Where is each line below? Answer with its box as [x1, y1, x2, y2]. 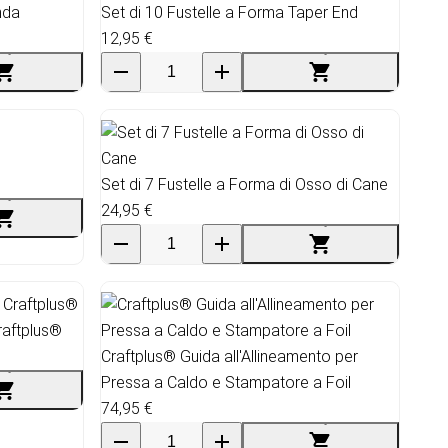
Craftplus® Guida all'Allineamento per [101, 346, 358, 366]
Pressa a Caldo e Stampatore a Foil [101, 372, 351, 392]
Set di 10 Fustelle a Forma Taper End [101, 2, 358, 22]
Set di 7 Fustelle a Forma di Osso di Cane [101, 174, 388, 194]
